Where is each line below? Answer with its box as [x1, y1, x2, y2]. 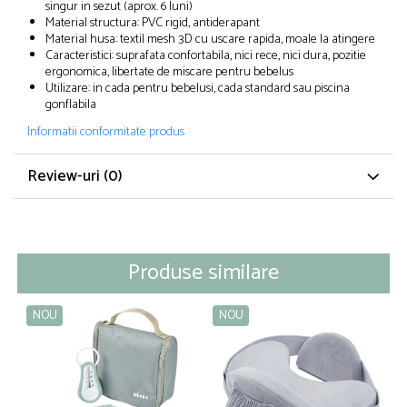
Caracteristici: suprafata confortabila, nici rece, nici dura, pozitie [45, 45, 366, 66]
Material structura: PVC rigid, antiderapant [45, 12, 260, 34]
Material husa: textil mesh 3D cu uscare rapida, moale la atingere [45, 28, 375, 50]
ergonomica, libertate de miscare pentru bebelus [45, 61, 293, 83]
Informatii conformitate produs [27, 121, 184, 143]
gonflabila [45, 94, 96, 115]
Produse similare [128, 254, 279, 291]
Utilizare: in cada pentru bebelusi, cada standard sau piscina [45, 77, 350, 99]
